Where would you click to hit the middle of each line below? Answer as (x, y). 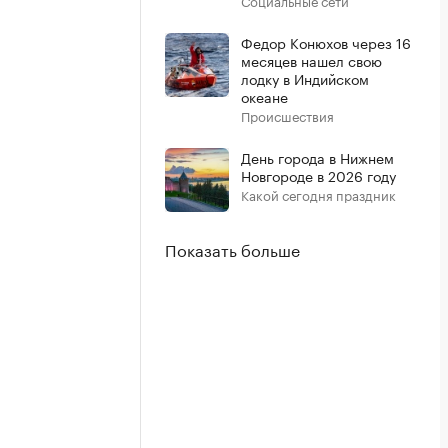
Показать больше (232, 248)
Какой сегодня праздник (318, 194)
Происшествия (287, 115)
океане (264, 96)
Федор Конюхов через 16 (326, 42)
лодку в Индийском (305, 78)
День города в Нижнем (317, 157)
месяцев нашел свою (311, 60)
